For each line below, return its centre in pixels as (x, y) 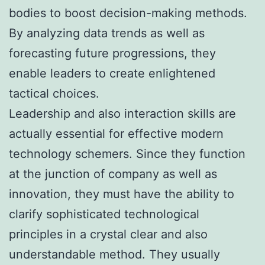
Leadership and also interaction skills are (122, 113)
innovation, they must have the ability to (122, 194)
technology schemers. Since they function (127, 153)
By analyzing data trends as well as (107, 33)
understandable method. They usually (114, 254)
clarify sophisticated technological (104, 214)
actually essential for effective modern (116, 133)
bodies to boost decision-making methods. (128, 13)
